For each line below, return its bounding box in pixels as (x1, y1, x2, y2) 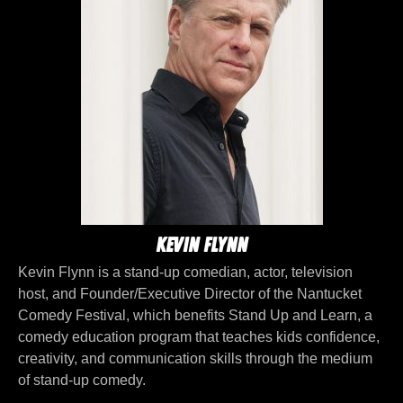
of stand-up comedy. (18, 372, 146, 389)
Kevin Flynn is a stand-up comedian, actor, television (18, 264, 353, 281)
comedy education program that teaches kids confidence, (18, 329, 380, 345)
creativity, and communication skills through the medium (18, 351, 372, 367)
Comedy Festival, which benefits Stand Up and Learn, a (18, 308, 372, 324)
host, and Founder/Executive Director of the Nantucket (18, 286, 362, 302)
